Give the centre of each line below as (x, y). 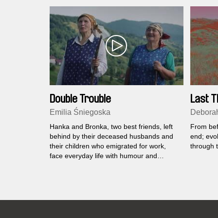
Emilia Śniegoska (80, 112)
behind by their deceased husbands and (111, 136)
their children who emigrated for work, (108, 146)
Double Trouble (80, 99)
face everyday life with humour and (103, 156)
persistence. (68, 166)
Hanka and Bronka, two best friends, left (111, 127)
